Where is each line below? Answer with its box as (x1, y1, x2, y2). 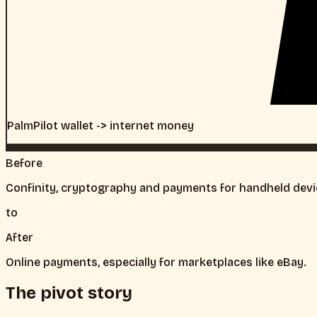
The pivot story (6, 282, 132, 303)
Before (6, 156, 42, 170)
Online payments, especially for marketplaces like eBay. (6, 255, 306, 269)
